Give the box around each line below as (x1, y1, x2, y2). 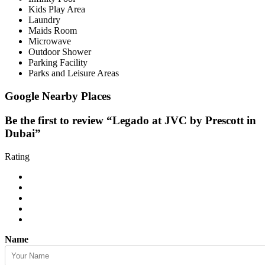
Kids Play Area (28, 4, 85, 15)
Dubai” (5, 127, 41, 140)
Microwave (28, 36, 71, 47)
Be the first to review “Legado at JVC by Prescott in (5, 114, 256, 127)
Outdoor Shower (28, 47, 91, 57)
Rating (5, 151, 30, 161)
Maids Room (28, 25, 77, 36)
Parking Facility (28, 57, 88, 68)
